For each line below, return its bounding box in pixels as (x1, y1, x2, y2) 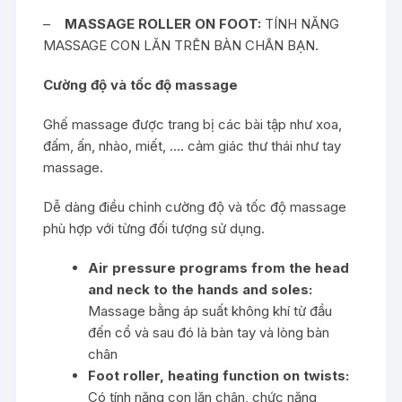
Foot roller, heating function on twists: (88, 366, 350, 384)
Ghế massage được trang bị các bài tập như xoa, (43, 115, 343, 133)
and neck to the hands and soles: (88, 280, 313, 298)
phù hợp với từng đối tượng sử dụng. (43, 219, 266, 237)
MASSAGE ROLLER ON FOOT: (65, 14, 262, 32)
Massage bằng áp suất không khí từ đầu (88, 301, 333, 319)
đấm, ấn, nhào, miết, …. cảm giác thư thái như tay (43, 136, 342, 154)
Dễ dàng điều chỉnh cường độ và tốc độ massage (43, 197, 347, 215)
